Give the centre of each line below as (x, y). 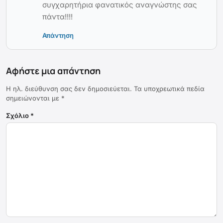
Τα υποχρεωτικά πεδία (169, 89)
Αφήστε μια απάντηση (53, 71)
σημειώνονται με (34, 98)
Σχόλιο (18, 116)
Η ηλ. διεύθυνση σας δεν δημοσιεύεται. (69, 89)
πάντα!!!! (57, 17)
